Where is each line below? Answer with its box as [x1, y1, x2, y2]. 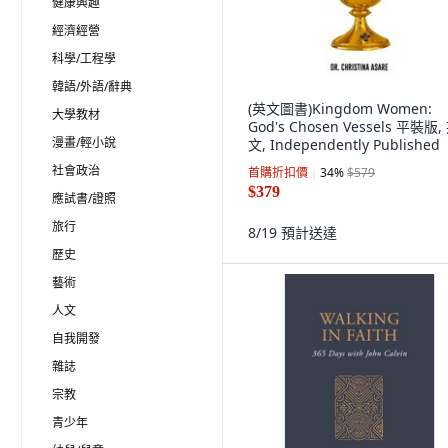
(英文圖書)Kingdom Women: [248, 99, 432, 118]
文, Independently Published [248, 135, 440, 154]
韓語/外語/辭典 [52, 78, 132, 95]
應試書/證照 [52, 190, 116, 207]
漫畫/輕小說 [52, 134, 116, 151]
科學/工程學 [52, 50, 116, 67]
